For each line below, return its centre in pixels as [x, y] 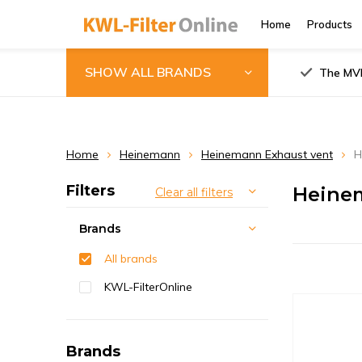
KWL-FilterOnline [148, 287]
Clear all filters [194, 192]
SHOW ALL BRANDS [148, 72]
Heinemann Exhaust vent [267, 154]
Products [330, 24]
